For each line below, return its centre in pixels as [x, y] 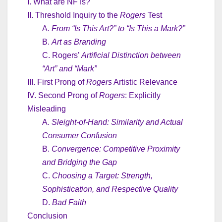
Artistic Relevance [145, 82]
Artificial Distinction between [131, 55]
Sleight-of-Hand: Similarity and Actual [117, 122]
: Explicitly [143, 96]
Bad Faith [69, 203]
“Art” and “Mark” [69, 69]
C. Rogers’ [62, 55]
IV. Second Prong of [63, 96]
